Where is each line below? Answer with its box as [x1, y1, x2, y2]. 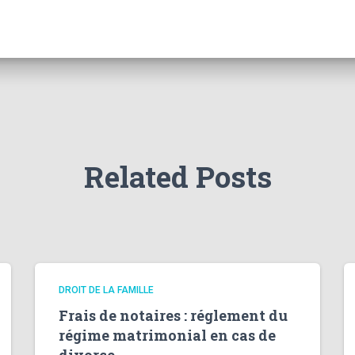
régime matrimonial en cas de [59, 326, 276, 345]
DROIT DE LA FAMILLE [59, 284, 154, 296]
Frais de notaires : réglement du [59, 306, 288, 325]
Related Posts [83, 157, 272, 196]
